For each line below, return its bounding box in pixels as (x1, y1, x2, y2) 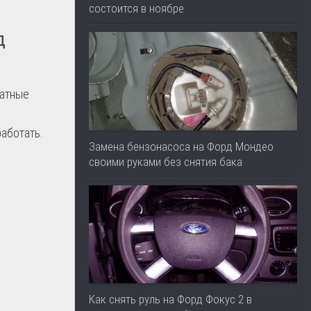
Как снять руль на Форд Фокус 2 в (89, 292, 252, 307)
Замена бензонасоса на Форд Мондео (89, 139, 274, 153)
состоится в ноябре (89, 1, 184, 16)
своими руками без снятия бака (89, 154, 242, 169)
